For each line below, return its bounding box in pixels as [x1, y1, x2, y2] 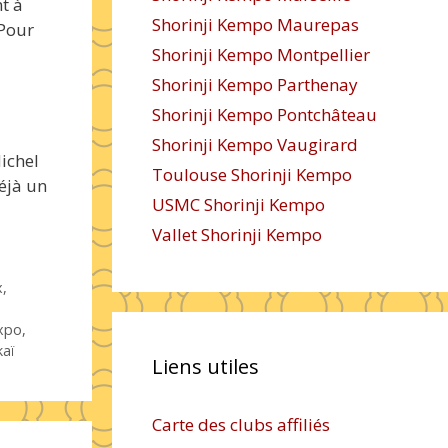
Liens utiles [152, 353, 259, 380]
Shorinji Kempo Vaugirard [152, 133, 358, 156]
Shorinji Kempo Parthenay [152, 73, 358, 96]
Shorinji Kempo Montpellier [152, 43, 370, 66]
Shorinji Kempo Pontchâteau [152, 103, 377, 126]
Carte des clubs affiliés [152, 413, 330, 436]
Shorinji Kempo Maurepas [152, 13, 359, 36]
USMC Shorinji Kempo [152, 193, 325, 216]
